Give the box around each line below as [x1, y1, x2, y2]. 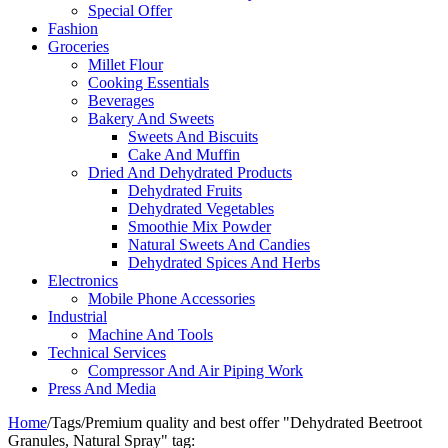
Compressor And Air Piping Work [88, 362, 303, 379]
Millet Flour [88, 56, 163, 73]
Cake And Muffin [128, 146, 240, 163]
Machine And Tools [88, 326, 213, 343]
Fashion [48, 20, 98, 37]
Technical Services [48, 344, 166, 361]
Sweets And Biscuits [128, 128, 258, 145]
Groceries [48, 38, 109, 55]
